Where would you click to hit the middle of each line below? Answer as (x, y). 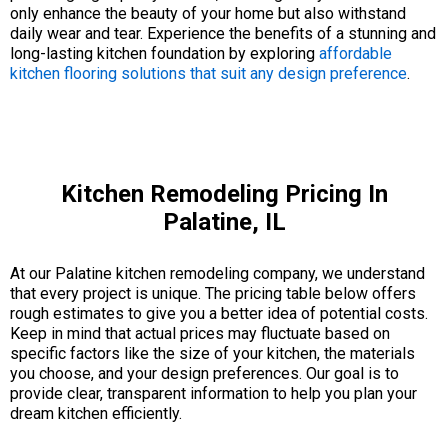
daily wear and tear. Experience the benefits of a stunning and (223, 33)
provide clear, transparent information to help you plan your (213, 393)
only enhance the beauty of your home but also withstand (208, 13)
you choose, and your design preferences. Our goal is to (204, 373)
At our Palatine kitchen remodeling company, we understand (217, 273)
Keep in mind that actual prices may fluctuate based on (200, 333)
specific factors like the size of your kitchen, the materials (212, 353)
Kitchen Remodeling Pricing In (224, 193)
